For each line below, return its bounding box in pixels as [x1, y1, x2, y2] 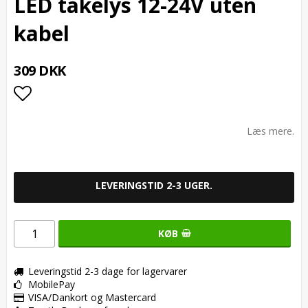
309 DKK [14, 60, 66, 80]
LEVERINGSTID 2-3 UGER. [96, 178, 212, 192]
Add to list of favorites [14, 107, 194, 133]
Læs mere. [247, 124, 294, 137]
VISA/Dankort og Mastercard [28, 290, 156, 304]
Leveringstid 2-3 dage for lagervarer [28, 264, 187, 278]
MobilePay [28, 277, 75, 291]
